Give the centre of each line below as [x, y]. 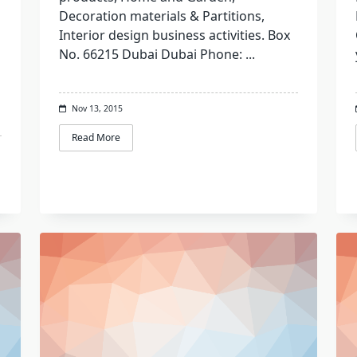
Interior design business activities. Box [174, 35]
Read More [96, 138]
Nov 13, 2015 [97, 108]
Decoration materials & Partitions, [161, 16]
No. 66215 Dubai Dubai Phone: [150, 54]
